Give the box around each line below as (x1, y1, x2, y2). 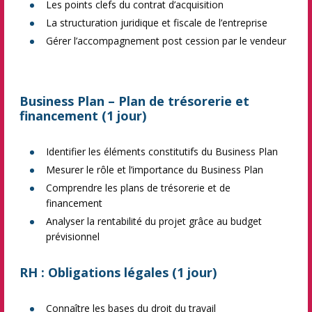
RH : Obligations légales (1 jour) (19, 264, 217, 281)
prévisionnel (46, 230, 100, 243)
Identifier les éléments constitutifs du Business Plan (46, 145, 278, 158)
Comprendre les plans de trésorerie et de (46, 181, 231, 194)
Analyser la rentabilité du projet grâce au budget (46, 214, 262, 228)
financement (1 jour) (19, 107, 146, 124)
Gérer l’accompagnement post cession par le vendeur (46, 34, 286, 47)
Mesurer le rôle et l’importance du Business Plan (46, 163, 263, 176)
